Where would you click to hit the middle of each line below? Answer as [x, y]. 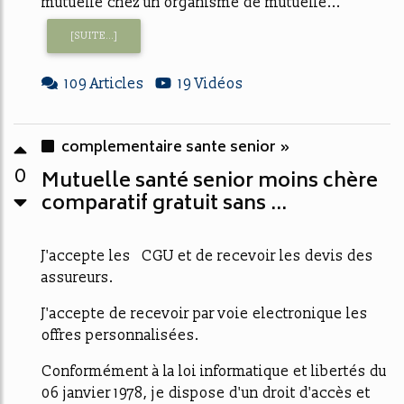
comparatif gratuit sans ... [164, 205]
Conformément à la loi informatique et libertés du [214, 372]
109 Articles [105, 84]
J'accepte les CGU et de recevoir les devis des [207, 256]
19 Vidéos [211, 84]
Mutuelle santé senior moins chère [210, 182]
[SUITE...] [94, 35]
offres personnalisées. [120, 335]
